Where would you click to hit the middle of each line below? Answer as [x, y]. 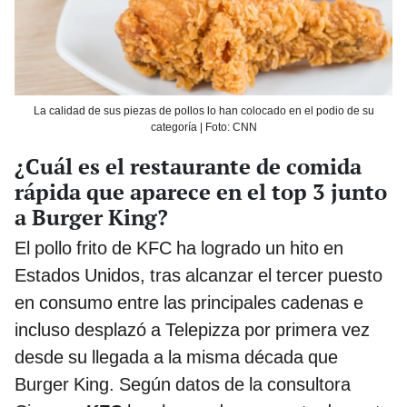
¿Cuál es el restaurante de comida [188, 166]
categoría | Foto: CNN [203, 128]
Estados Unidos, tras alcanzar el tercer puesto [199, 275]
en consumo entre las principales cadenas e [189, 302]
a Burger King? [91, 217]
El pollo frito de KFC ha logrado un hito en [179, 248]
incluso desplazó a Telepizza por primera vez [192, 329]
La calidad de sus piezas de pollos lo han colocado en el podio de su [203, 111]
